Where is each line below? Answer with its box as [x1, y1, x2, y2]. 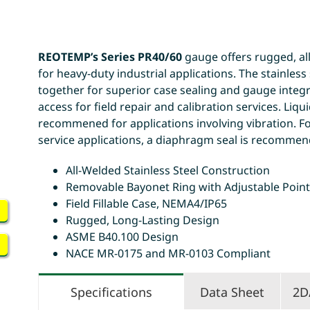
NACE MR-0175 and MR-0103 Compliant [66, 245, 271, 261]
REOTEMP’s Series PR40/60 [38, 48, 183, 64]
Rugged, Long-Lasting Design [66, 212, 220, 228]
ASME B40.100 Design [66, 228, 179, 244]
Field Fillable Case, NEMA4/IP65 [66, 195, 228, 211]
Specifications [70, 283, 152, 300]
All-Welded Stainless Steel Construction [66, 162, 271, 178]
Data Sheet [200, 283, 265, 300]
